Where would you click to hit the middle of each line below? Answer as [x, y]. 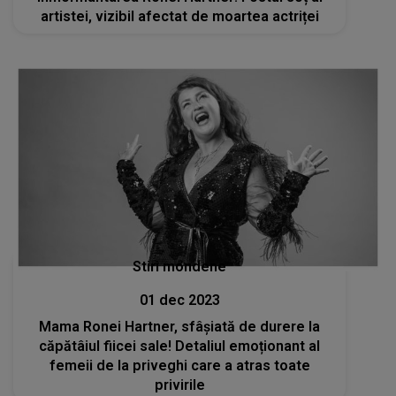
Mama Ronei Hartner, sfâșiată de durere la [180, 327]
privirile [179, 385]
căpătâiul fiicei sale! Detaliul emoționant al [180, 346]
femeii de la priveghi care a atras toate [179, 366]
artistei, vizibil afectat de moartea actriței [179, 16]
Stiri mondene [180, 267]
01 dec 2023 [179, 301]
